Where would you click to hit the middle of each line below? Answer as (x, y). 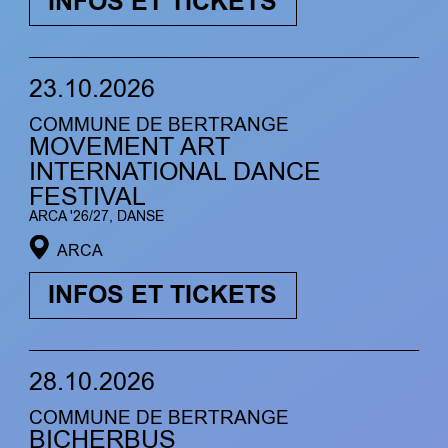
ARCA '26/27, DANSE (96, 217)
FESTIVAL (87, 197)
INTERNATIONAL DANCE (174, 172)
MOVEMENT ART (129, 147)
